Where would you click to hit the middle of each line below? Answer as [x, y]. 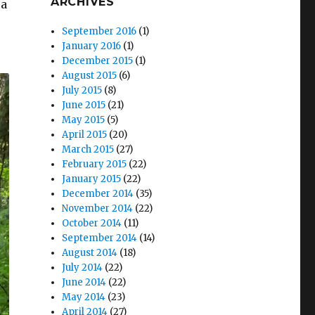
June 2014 [84, 282]
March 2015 [88, 149]
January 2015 [92, 179]
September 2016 [99, 31]
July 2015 [82, 90]
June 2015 [84, 105]
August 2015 [90, 75]
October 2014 [92, 223]
